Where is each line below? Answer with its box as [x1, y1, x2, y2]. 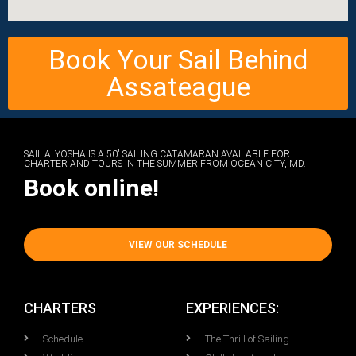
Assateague [106, 70, 250, 103]
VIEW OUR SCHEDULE [129, 238, 227, 250]
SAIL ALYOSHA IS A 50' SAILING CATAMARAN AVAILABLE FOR [24, 148, 290, 160]
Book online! [24, 173, 159, 202]
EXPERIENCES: [186, 299, 279, 316]
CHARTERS [24, 299, 96, 316]
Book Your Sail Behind [48, 43, 308, 75]
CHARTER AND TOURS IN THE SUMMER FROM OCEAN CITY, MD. [24, 157, 306, 169]
